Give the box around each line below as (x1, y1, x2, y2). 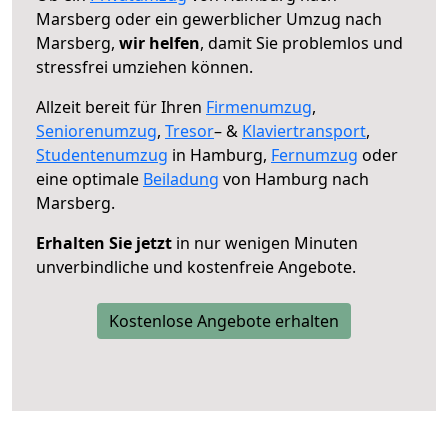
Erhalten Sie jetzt (36, 231, 172, 254)
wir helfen (119, 31, 200, 54)
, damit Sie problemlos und (200, 31, 403, 54)
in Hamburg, (168, 143, 271, 166)
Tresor (165, 119, 214, 142)
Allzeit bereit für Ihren (36, 95, 206, 118)
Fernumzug (271, 143, 358, 166)
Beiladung (143, 167, 219, 190)
